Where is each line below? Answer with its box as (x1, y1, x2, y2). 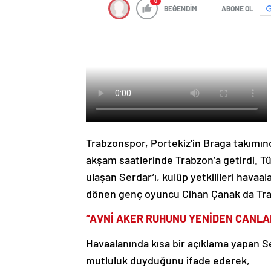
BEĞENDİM (164, 4, 197, 13)
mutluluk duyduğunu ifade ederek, (86, 253, 250, 267)
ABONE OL (221, 4, 253, 13)
